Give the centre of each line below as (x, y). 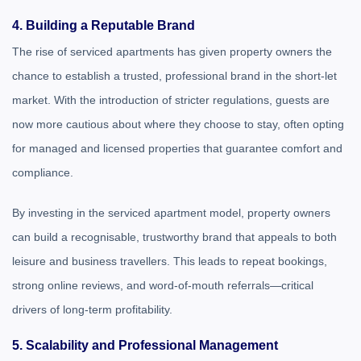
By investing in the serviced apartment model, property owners (171, 213)
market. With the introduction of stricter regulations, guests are (171, 100)
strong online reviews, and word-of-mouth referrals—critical (163, 285)
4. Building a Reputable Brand (104, 25)
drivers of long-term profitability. (92, 309)
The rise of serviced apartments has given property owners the (172, 52)
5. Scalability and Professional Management (145, 345)
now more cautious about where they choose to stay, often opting (178, 124)
